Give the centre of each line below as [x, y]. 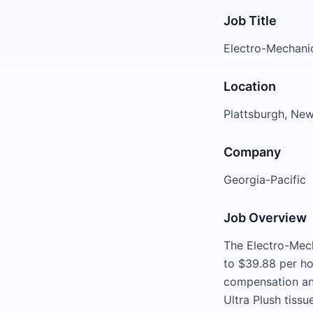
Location [250, 86]
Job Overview [265, 218]
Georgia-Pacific [265, 180]
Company [252, 152]
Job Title [250, 21]
